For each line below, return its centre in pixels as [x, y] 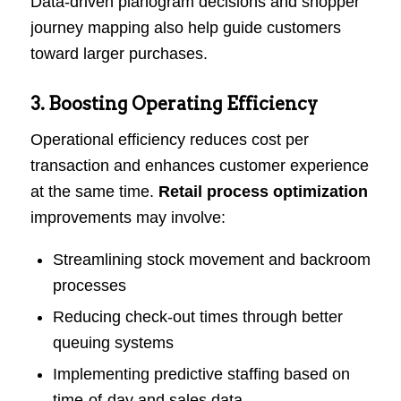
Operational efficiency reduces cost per [169, 139]
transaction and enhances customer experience [199, 165]
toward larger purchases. [119, 53]
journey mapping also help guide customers [185, 27]
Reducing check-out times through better [197, 317]
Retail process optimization [263, 191]
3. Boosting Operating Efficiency [174, 103]
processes [89, 286]
